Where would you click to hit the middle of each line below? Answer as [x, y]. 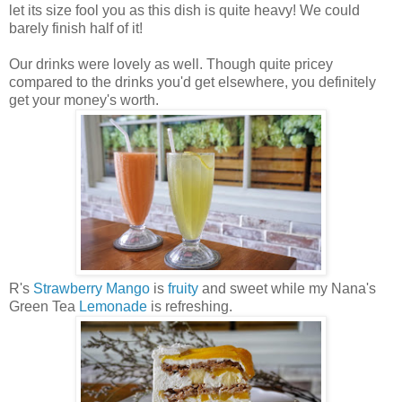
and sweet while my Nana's [287, 288]
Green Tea [44, 306]
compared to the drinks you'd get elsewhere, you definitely [192, 82]
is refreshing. [192, 306]
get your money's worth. [86, 100]
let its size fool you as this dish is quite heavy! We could [184, 10]
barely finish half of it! [76, 28]
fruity [183, 288]
